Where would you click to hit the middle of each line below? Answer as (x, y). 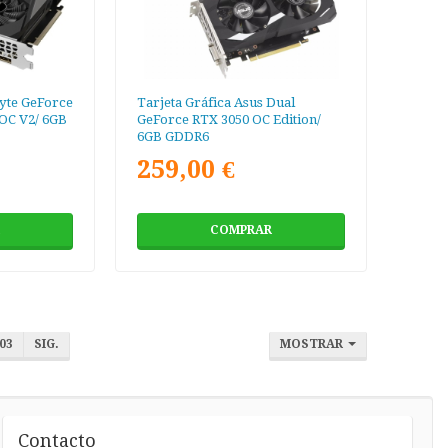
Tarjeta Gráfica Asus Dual (216, 102)
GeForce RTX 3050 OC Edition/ (229, 119)
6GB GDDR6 (173, 136)
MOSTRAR (313, 343)
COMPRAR (241, 229)
